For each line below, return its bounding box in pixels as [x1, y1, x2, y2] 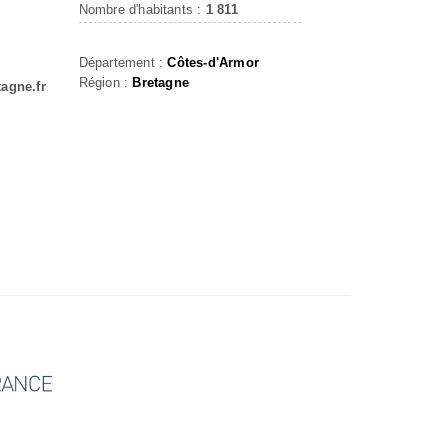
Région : [78, 75, 133, 90]
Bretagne [132, 75, 189, 90]
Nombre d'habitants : [78, 2, 206, 17]
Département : [78, 55, 168, 70]
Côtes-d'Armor [167, 55, 259, 70]
